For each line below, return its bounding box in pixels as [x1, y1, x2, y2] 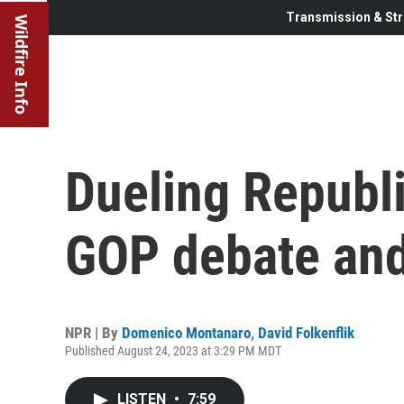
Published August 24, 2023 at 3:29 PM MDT [65, 343, 281, 358]
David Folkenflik [258, 323, 354, 342]
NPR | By [65, 323, 122, 342]
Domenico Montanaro [122, 323, 251, 342]
